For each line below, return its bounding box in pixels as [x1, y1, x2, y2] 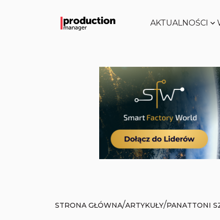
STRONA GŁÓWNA [55, 200, 122, 210]
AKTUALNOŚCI [150, 18, 208, 27]
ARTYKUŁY [125, 200, 164, 210]
